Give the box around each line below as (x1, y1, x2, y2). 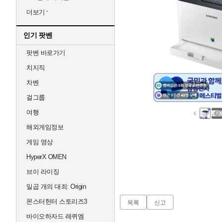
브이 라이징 (26, 168, 59, 175)
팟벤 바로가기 (26, 49, 65, 56)
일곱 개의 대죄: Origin (26, 183, 86, 190)
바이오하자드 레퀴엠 (26, 213, 84, 220)
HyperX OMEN (26, 153, 66, 161)
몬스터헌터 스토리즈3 (26, 198, 87, 205)
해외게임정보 (26, 123, 63, 131)
